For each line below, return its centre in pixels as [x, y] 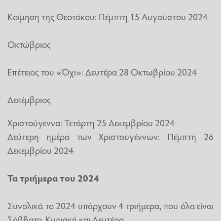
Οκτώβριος [29, 44]
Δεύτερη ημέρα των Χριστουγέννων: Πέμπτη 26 [110, 136]
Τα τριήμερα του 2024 [53, 177]
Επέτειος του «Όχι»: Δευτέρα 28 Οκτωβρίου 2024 [102, 71]
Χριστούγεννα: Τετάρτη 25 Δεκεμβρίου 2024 [91, 122]
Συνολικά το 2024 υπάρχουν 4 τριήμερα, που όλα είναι [110, 205]
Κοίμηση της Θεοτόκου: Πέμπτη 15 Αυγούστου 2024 [108, 16]
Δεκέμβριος [29, 99]
